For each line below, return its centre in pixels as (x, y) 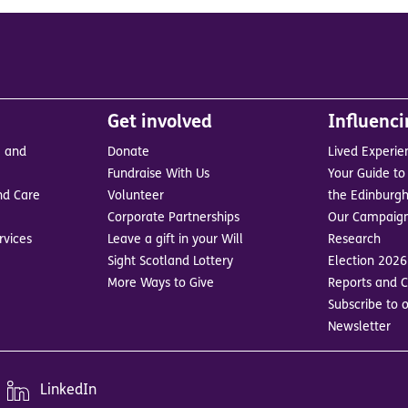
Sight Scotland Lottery (171, 261)
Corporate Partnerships (174, 218)
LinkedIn (69, 391)
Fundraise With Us (159, 174)
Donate (129, 152)
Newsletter (359, 327)
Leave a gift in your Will (176, 240)
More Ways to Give (161, 283)
